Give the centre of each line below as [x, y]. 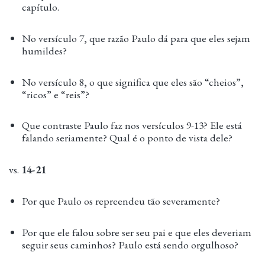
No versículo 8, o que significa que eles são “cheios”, [133, 82]
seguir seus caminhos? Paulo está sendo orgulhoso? [130, 245]
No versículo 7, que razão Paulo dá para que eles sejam [136, 38]
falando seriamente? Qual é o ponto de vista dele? [127, 138]
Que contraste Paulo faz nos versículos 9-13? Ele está [132, 125]
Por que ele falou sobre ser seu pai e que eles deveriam [137, 232]
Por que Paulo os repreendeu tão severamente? [121, 201]
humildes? [45, 50]
